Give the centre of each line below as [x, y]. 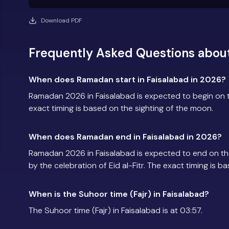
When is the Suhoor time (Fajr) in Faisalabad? [119, 194]
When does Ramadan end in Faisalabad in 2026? [125, 136]
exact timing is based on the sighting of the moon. [121, 108]
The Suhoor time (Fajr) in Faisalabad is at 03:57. [116, 210]
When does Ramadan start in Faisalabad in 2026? [127, 79]
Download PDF [61, 20]
